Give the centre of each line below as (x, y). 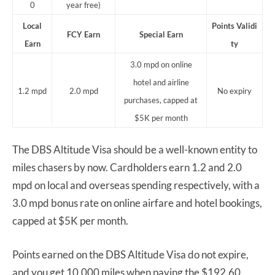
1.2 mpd (32, 91)
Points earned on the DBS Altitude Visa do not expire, (130, 255)
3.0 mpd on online (161, 65)
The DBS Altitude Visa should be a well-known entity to (135, 150)
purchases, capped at (161, 100)
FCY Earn (83, 35)
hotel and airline (161, 83)
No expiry (234, 91)
